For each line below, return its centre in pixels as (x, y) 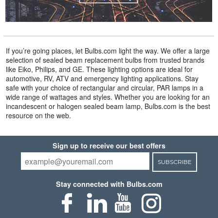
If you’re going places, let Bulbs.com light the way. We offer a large (108, 51)
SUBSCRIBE (174, 162)
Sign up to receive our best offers (109, 146)
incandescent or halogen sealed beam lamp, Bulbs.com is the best (108, 106)
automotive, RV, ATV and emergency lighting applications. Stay (102, 79)
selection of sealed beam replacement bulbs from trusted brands (105, 60)
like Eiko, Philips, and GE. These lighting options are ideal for (99, 69)
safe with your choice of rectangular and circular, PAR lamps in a (104, 88)
